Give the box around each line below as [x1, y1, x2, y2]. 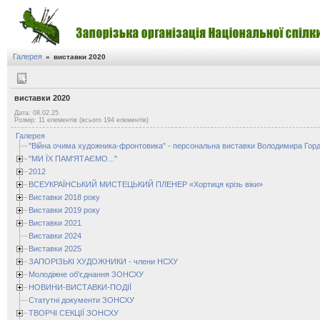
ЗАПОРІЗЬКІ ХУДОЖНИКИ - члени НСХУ [29, 256, 178, 266]
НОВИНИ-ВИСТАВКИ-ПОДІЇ [29, 282, 131, 291]
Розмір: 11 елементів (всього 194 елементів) [14, 116, 149, 124]
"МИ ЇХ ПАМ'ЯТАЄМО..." [29, 154, 117, 163]
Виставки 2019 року [29, 205, 100, 214]
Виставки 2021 [29, 218, 81, 227]
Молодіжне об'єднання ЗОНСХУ [29, 269, 144, 279]
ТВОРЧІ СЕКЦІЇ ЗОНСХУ [29, 308, 119, 317]
